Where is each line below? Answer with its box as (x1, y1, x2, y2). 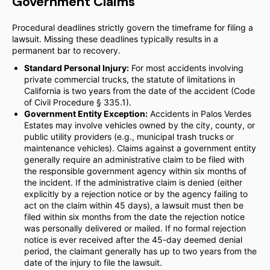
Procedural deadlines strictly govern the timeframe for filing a (12, 22, 253, 33)
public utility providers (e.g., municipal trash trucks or (24, 131, 234, 142)
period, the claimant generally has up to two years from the (24, 246, 257, 256)
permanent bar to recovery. (12, 45, 121, 55)
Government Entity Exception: (24, 108, 148, 119)
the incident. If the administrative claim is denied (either (24, 177, 242, 187)
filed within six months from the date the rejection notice (24, 212, 245, 222)
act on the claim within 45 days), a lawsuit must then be (24, 200, 243, 210)
